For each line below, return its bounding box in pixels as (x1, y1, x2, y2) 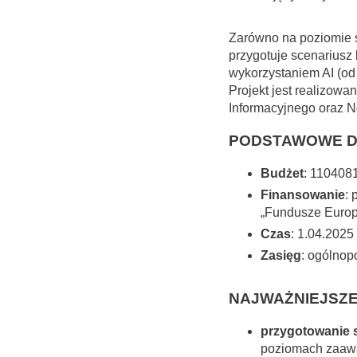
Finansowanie (261, 187, 345, 202)
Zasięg (261, 248, 301, 262)
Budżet (261, 166, 304, 180)
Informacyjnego (229, 101, 316, 116)
